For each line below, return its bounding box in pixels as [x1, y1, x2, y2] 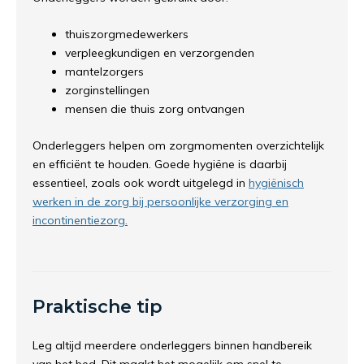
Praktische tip [32, 296, 162, 318]
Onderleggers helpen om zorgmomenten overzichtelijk [32, 138, 324, 153]
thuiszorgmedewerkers [65, 27, 188, 41]
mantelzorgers [65, 64, 144, 79]
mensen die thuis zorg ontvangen [65, 102, 245, 116]
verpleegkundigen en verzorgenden [65, 45, 254, 60]
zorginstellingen [65, 83, 149, 97]
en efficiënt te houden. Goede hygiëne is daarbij [32, 157, 287, 171]
